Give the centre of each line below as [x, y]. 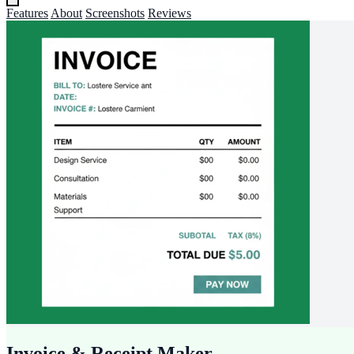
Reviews [169, 13]
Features [27, 13]
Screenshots [115, 13]
